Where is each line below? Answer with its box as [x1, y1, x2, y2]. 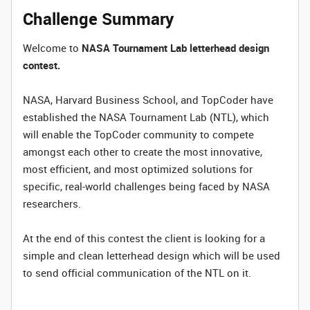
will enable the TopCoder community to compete [23, 127, 254, 141]
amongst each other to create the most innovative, [23, 145, 262, 158]
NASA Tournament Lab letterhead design [82, 41, 269, 55]
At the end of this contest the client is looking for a [23, 231, 265, 245]
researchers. [23, 197, 81, 210]
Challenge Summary [23, 8, 174, 30]
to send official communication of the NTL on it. [23, 266, 254, 280]
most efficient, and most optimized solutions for [23, 162, 253, 176]
